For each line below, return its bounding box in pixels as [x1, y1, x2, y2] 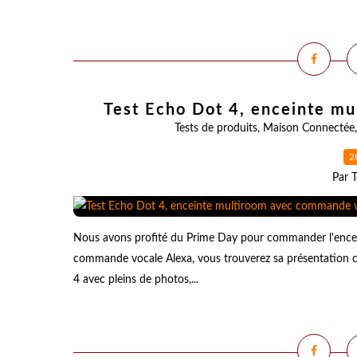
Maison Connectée [262, 123, 355, 134]
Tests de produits [174, 123, 257, 134]
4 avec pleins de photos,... [73, 274, 198, 285]
